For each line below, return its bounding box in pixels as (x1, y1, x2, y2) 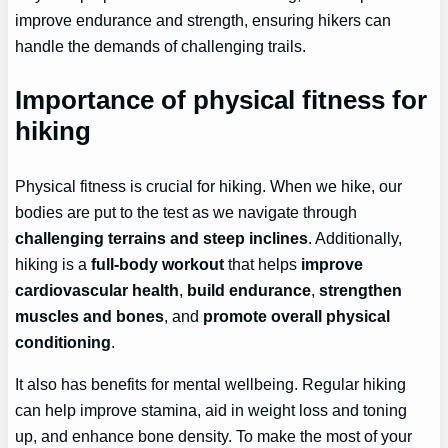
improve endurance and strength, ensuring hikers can (15, 11, 392, 30)
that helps (224, 255, 302, 274)
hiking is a (15, 255, 92, 274)
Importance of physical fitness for (15, 85, 428, 116)
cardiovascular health (15, 281, 180, 300)
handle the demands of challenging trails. (15, 37, 307, 56)
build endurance (187, 281, 312, 300)
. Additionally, (308, 229, 403, 248)
